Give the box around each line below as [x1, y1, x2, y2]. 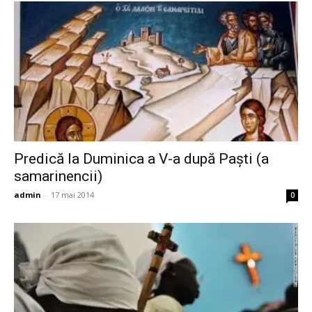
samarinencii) [14, 168, 102, 185]
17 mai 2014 [51, 189, 94, 201]
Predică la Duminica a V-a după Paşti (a [14, 150, 269, 168]
